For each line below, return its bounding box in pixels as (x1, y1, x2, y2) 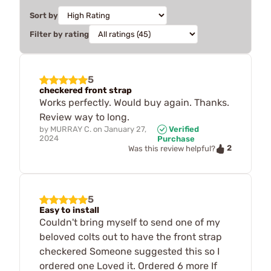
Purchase (157, 134, 195, 144)
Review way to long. (39, 111, 129, 123)
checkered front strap (39, 85, 132, 96)
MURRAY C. (50, 124, 91, 134)
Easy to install (39, 204, 99, 215)
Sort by (30, 10, 58, 20)
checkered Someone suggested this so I (39, 245, 220, 257)
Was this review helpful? (128, 144, 215, 154)
